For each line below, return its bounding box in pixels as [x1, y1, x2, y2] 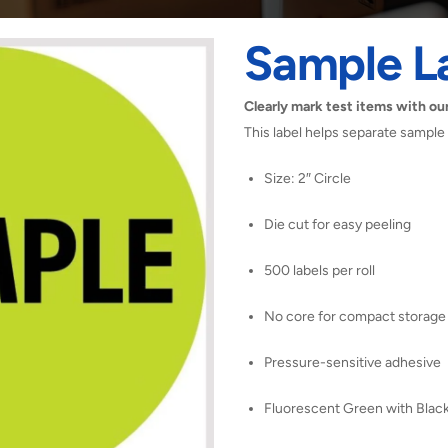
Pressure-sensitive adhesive [264, 354, 441, 372]
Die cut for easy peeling [264, 216, 411, 234]
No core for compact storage [264, 308, 446, 326]
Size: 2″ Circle [264, 170, 351, 188]
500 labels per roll [264, 262, 375, 280]
